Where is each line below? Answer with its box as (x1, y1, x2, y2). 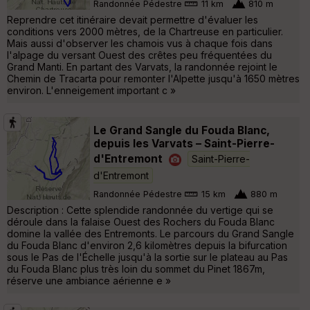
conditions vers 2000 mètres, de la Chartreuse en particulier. (7, 25, 283, 37)
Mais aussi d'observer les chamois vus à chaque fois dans (7, 37, 273, 49)
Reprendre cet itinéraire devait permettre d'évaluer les (7, 13, 258, 26)
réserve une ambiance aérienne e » (7, 274, 171, 286)
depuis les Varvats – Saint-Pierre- (93, 136, 275, 150)
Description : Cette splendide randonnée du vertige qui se (7, 203, 273, 216)
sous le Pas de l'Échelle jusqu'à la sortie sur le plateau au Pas (7, 250, 288, 263)
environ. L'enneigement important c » (7, 84, 176, 96)
